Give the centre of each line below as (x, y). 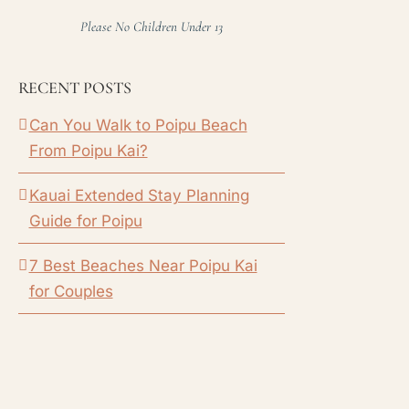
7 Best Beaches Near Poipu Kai (143, 265)
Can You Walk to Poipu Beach (138, 125)
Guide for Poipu (85, 220)
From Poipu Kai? (88, 150)
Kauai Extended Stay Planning (139, 195)
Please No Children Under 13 (151, 26)
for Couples (71, 291)
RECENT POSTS (74, 87)
